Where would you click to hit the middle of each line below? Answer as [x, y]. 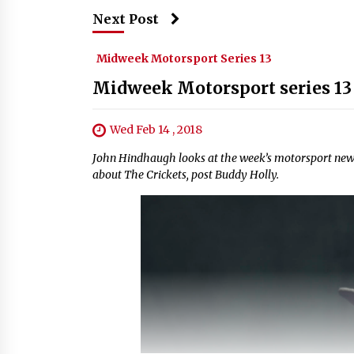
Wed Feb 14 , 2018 [156, 130]
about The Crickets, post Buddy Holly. [186, 175]
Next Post [126, 19]
